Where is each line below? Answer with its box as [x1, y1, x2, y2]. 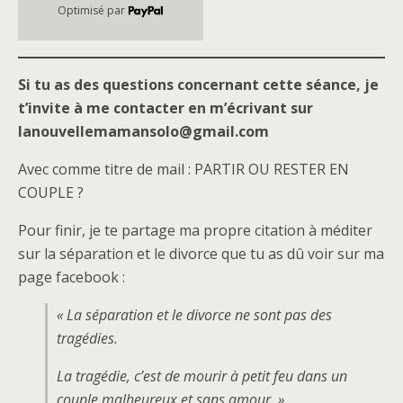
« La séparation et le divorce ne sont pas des [57, 304, 332, 325]
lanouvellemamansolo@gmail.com [18, 121, 269, 141]
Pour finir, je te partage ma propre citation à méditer [18, 219, 372, 240]
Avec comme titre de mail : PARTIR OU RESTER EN [18, 158, 349, 179]
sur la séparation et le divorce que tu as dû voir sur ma [18, 243, 384, 264]
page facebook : [18, 266, 125, 287]
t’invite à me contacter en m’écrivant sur [18, 97, 313, 118]
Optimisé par [58, 2, 129, 18]
